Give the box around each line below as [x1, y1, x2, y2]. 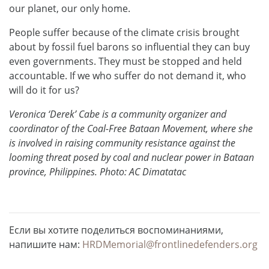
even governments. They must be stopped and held [9, 54, 242, 68]
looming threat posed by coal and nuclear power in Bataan [9, 150, 254, 164]
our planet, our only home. [9, 1, 130, 15]
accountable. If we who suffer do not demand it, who [9, 68, 246, 82]
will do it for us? [9, 83, 79, 97]
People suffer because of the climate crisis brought [9, 25, 240, 39]
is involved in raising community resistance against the [9, 136, 235, 150]
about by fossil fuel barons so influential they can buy [9, 40, 250, 53]
